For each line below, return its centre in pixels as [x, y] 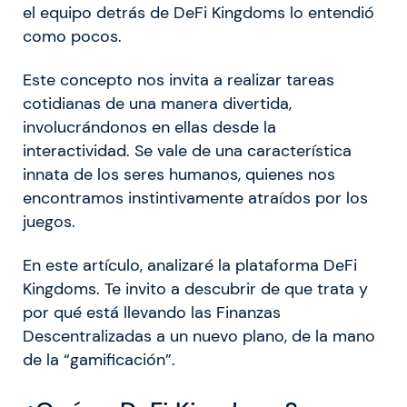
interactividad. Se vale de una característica [187, 150]
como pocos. [72, 36]
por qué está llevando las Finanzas [152, 312]
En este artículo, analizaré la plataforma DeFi [190, 265]
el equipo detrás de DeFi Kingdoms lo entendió [199, 12]
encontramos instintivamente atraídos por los [195, 198]
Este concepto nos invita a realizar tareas [179, 79]
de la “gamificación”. [99, 359]
